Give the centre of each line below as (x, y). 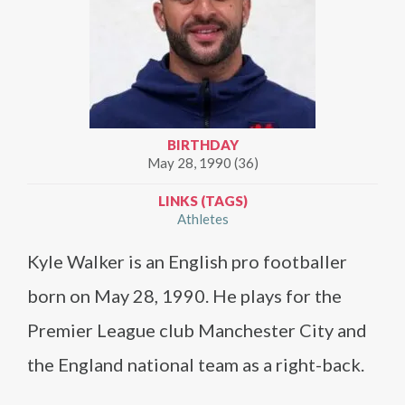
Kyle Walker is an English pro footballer (187, 261)
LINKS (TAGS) (202, 201)
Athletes (202, 219)
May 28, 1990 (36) (202, 163)
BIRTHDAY (202, 145)
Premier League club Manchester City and (197, 330)
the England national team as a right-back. (196, 364)
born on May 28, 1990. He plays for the (184, 296)
